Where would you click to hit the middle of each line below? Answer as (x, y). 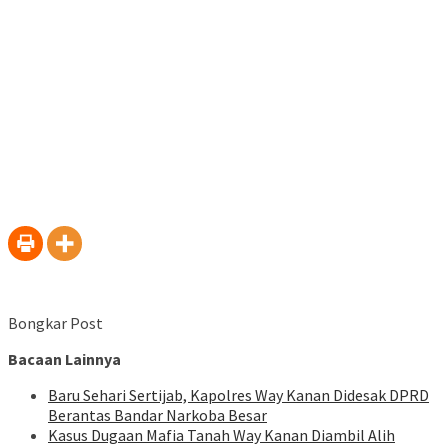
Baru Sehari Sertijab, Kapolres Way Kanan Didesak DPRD (238, 395)
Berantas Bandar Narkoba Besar (157, 415)
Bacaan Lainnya (64, 359)
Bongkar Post (55, 323)
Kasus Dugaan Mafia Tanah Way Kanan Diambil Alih (221, 435)
